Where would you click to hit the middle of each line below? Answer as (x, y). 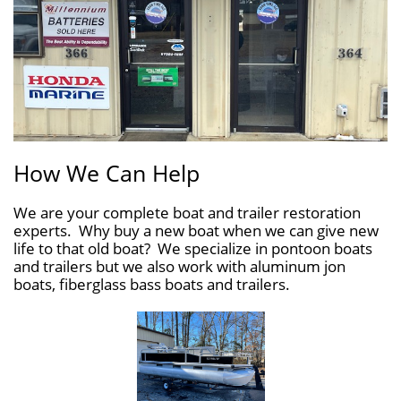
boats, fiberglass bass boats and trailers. (152, 284)
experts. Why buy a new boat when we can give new (196, 230)
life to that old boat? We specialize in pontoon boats (193, 248)
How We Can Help (107, 173)
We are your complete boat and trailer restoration (187, 213)
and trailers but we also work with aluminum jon (179, 266)
